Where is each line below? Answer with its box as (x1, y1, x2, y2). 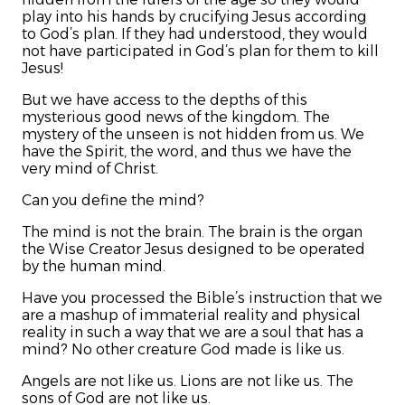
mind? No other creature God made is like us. (22, 341, 344, 359)
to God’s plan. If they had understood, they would (22, 25, 368, 43)
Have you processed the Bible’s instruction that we (22, 289, 382, 307)
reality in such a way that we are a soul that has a (22, 324, 363, 342)
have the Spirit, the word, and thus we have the (22, 143, 352, 161)
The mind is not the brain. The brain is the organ (22, 223, 363, 241)
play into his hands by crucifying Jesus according (22, 8, 366, 26)
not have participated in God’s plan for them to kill (22, 42, 379, 61)
